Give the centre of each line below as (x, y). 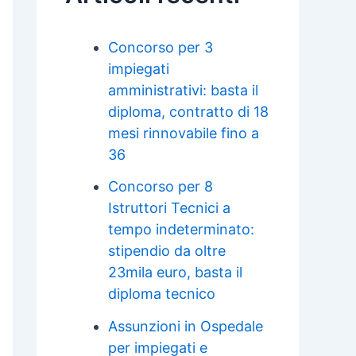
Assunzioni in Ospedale (186, 326)
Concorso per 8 (161, 187)
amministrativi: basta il (183, 90)
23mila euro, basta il (175, 273)
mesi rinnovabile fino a (184, 133)
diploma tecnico (162, 294)
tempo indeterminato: (181, 230)
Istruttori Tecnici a (169, 208)
